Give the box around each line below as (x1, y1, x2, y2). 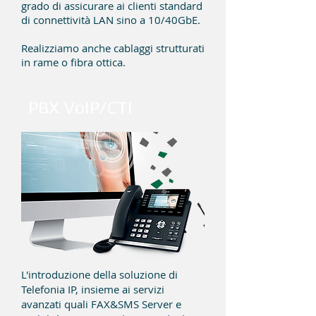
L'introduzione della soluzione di (21, 267, 178, 281)
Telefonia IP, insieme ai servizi (21, 282, 164, 296)
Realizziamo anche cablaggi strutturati (21, 41, 205, 55)
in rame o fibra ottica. (21, 55, 126, 69)
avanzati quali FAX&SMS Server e (21, 297, 181, 311)
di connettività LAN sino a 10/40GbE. (21, 13, 200, 27)
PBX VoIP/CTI (28, 97, 133, 118)
